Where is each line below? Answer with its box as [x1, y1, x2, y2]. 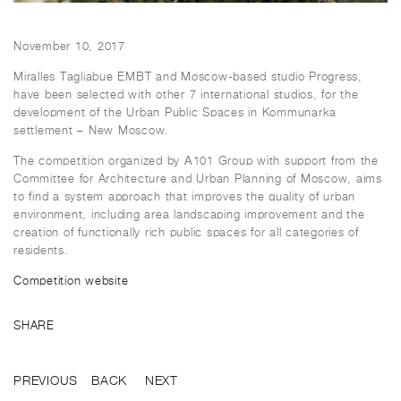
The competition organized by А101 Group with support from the [13, 155, 379, 167]
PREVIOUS [13, 374, 78, 388]
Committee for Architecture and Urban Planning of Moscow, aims [13, 173, 382, 185]
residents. [13, 244, 69, 257]
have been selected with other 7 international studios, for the [13, 89, 359, 101]
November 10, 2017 [13, 40, 125, 53]
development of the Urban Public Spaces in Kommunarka [13, 107, 337, 119]
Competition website [13, 275, 129, 287]
